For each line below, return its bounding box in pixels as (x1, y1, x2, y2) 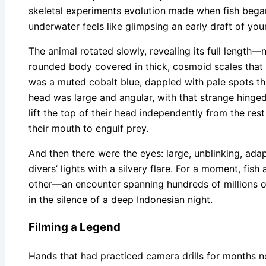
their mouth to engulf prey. (28, 122, 148, 134)
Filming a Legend (28, 220, 121, 234)
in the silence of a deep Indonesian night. (28, 193, 213, 205)
